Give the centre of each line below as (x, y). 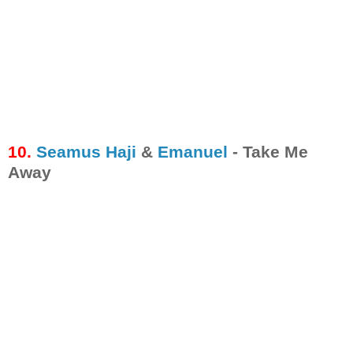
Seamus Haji (86, 151)
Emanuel (193, 151)
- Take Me (268, 151)
